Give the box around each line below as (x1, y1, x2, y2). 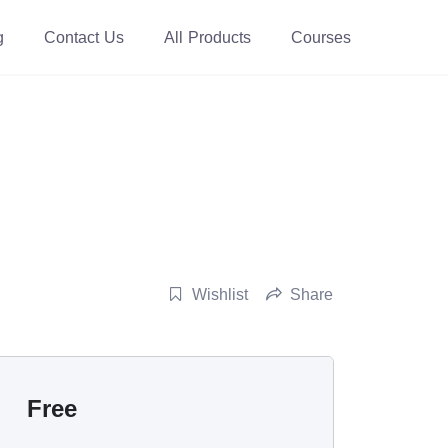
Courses (291, 24, 351, 49)
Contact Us (44, 24, 124, 49)
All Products (164, 24, 251, 49)
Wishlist (192, 281, 248, 306)
